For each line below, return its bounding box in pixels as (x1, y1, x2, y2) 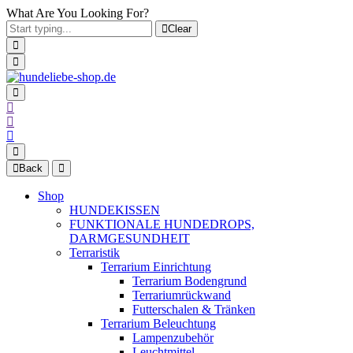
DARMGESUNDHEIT (69, 232, 190, 245)
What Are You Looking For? (6, 6, 149, 20)
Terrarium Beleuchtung (101, 317, 216, 330)
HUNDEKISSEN (69, 203, 160, 217)
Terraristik (69, 246, 120, 259)
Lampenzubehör (132, 331, 214, 344)
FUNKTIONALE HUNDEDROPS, (69, 217, 255, 231)
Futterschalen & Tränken (132, 303, 255, 316)
